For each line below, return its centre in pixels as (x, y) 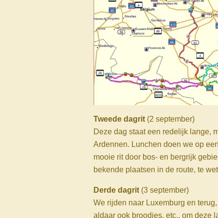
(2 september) (171, 119)
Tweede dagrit (120, 119)
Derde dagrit (116, 190)
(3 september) (164, 190)
